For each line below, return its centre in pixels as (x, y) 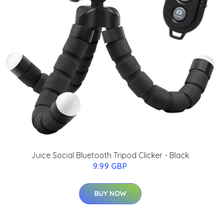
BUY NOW (110, 193)
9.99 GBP (110, 166)
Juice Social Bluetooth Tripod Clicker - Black (110, 155)
